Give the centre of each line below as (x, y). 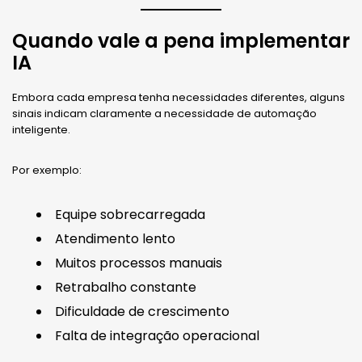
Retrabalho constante (126, 288)
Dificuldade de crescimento (142, 312)
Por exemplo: (47, 170)
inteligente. (41, 130)
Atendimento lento (115, 239)
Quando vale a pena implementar (181, 41)
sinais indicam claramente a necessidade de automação (164, 114)
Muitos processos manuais (139, 263)
